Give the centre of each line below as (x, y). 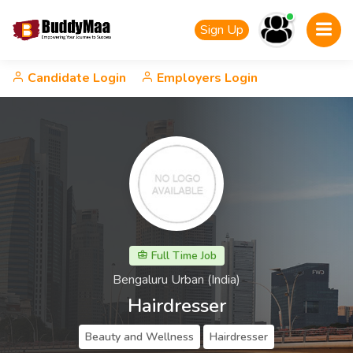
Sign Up (222, 30)
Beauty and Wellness (139, 337)
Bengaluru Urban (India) (176, 280)
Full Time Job (182, 256)
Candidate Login (75, 78)
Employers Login (206, 78)
